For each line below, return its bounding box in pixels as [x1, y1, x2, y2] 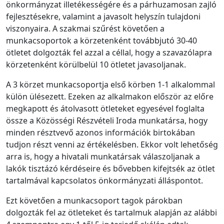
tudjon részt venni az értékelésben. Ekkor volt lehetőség [6, 138, 218, 150]
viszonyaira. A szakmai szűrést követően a [6, 22, 164, 34]
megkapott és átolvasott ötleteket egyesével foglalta [6, 102, 204, 114]
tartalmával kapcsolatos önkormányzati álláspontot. [6, 174, 203, 186]
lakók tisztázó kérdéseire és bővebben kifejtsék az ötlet [6, 162, 215, 174]
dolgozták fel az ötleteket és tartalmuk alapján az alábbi [6, 206, 217, 218]
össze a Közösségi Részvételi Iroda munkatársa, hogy [6, 114, 207, 126]
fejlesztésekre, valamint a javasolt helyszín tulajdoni [6, 10, 200, 22]
